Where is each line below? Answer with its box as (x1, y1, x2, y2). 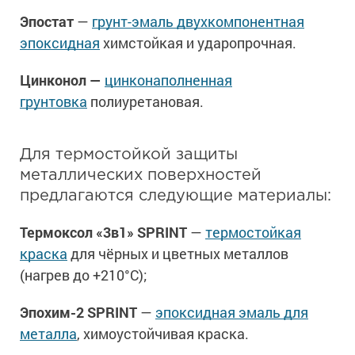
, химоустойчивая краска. (77, 324, 252, 344)
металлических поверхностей (20, 168, 261, 183)
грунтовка (20, 92, 87, 112)
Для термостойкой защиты (20, 147, 238, 162)
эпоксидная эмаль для (155, 303, 308, 323)
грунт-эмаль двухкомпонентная (92, 12, 304, 32)
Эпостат (20, 12, 77, 32)
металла (20, 324, 77, 344)
